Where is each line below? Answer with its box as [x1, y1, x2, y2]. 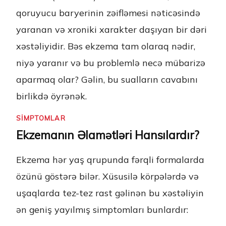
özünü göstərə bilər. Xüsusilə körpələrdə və [16, 171, 199, 182]
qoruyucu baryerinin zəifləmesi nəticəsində [16, 7, 200, 19]
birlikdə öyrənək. [16, 90, 87, 102]
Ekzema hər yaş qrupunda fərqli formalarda [16, 154, 204, 165]
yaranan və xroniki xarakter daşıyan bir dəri [16, 24, 207, 35]
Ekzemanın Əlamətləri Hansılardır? [16, 128, 199, 143]
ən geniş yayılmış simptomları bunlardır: [16, 204, 188, 215]
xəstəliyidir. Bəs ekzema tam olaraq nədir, [16, 40, 195, 52]
